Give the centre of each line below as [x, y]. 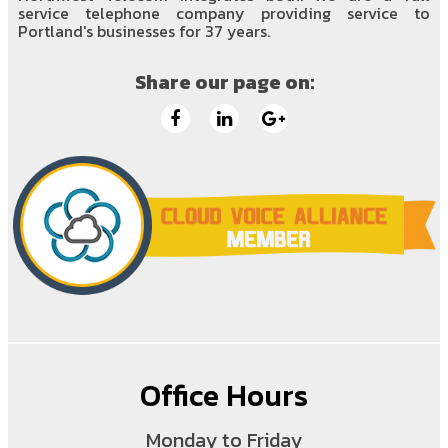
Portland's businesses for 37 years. [144, 31]
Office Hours [224, 396]
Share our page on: [224, 82]
